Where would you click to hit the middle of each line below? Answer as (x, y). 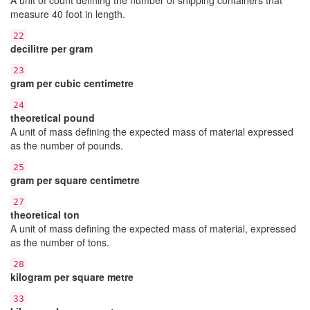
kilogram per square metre (72, 276)
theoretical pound (53, 117)
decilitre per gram (52, 48)
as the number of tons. (60, 242)
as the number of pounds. (67, 145)
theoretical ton (45, 214)
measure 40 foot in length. (68, 13)
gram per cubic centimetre (72, 83)
